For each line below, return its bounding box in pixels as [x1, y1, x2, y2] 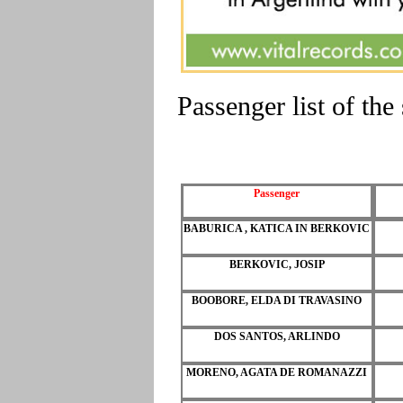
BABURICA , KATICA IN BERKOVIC [184, 221, 371, 235]
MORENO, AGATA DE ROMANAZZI [186, 365, 368, 379]
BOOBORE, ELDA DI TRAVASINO [192, 293, 363, 307]
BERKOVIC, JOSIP [228, 257, 325, 271]
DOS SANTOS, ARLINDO [213, 329, 340, 343]
